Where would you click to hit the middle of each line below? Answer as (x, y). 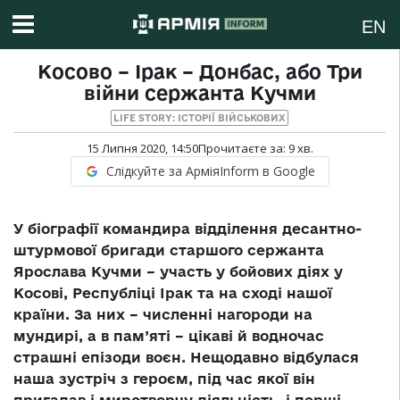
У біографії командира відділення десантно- (187, 229)
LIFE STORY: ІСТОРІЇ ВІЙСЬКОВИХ (200, 118)
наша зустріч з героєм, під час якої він (164, 379)
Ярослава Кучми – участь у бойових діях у (178, 272)
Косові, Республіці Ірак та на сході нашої (173, 293)
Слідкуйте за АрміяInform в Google (210, 171)
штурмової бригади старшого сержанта (169, 250)
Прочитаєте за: (243, 149)
